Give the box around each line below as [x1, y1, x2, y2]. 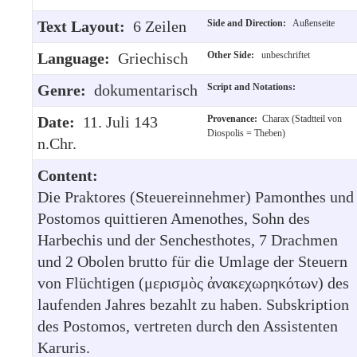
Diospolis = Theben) [207, 127, 285, 139]
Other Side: [207, 49, 259, 61]
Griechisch [118, 49, 188, 67]
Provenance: [207, 112, 262, 124]
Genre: [37, 80, 94, 99]
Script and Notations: [207, 80, 300, 92]
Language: [37, 49, 118, 67]
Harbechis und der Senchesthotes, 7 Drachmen [37, 230, 338, 249]
